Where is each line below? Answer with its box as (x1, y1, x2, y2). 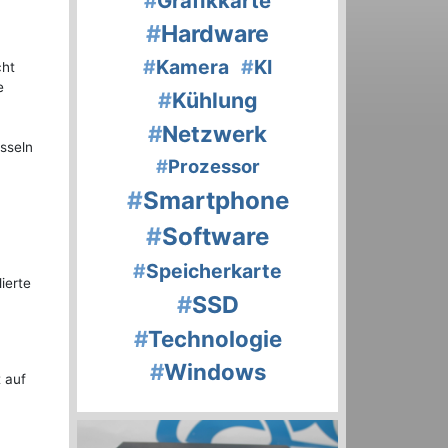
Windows (163, 358, 266, 386)
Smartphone (142, 186, 289, 216)
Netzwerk (162, 120, 267, 148)
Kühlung (172, 87, 257, 114)
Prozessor (167, 155, 260, 178)
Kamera (156, 55, 229, 80)
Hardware (161, 20, 269, 49)
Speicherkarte (146, 259, 282, 284)
